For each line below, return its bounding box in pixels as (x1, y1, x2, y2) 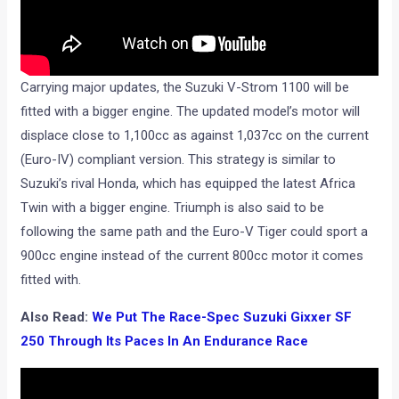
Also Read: (20, 308, 93, 325)
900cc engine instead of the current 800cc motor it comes (20, 247, 364, 264)
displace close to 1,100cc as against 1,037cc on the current (20, 126, 370, 143)
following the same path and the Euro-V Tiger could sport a (20, 223, 369, 240)
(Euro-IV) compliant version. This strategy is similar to (20, 151, 337, 167)
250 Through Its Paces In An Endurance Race (20, 332, 309, 349)
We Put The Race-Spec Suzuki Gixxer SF (92, 308, 353, 325)
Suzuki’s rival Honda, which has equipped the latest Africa (20, 175, 356, 191)
